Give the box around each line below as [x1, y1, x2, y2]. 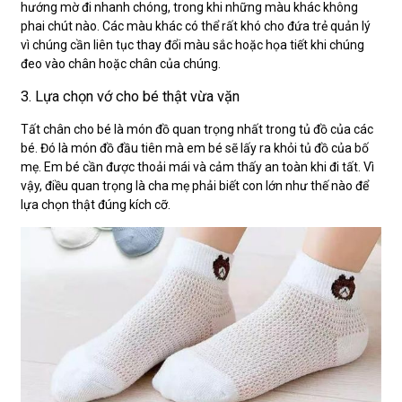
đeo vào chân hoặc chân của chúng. [21, 56, 221, 71]
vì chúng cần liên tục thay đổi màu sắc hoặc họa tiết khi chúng [21, 37, 364, 52]
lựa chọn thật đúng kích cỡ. [21, 197, 170, 212]
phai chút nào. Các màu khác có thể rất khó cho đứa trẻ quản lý [21, 18, 371, 33]
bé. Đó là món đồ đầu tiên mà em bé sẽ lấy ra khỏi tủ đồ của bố [21, 140, 369, 155]
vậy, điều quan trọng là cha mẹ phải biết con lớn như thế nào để [21, 178, 369, 193]
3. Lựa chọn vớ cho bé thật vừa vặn [21, 88, 240, 106]
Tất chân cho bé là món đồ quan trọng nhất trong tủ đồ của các [21, 121, 373, 136]
